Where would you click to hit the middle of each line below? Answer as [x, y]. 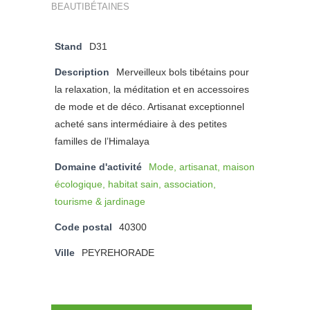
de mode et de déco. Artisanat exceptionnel [149, 106]
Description [82, 72]
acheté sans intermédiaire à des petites [141, 124]
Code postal [83, 227]
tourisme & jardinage [100, 201]
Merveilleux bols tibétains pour [183, 72]
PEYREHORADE [118, 252]
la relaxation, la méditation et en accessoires [152, 89]
